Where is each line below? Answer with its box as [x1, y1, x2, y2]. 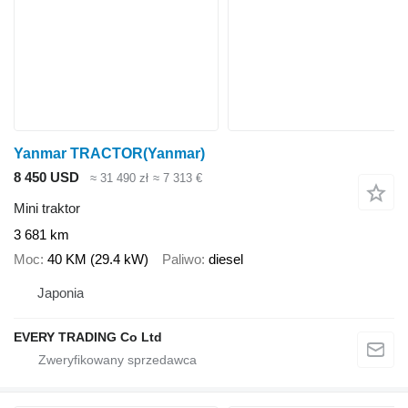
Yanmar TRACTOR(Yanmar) [14, 145, 205, 161]
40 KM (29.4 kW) [47, 250, 148, 267]
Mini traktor [14, 200, 80, 217]
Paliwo [162, 250, 201, 267]
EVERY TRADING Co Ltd [14, 330, 162, 345]
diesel [209, 250, 243, 267]
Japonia [37, 285, 84, 301]
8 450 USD [14, 168, 79, 185]
